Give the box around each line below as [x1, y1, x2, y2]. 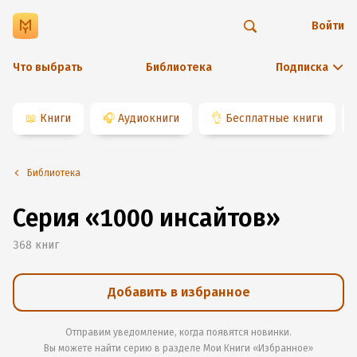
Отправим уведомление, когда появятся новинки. [65, 327, 292, 338]
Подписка [276, 61, 328, 74]
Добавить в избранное [107, 284, 250, 300]
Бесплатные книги [226, 112, 323, 125]
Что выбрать [13, 61, 83, 74]
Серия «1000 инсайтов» [13, 204, 280, 233]
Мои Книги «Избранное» [203, 343, 313, 354]
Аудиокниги [118, 112, 179, 125]
